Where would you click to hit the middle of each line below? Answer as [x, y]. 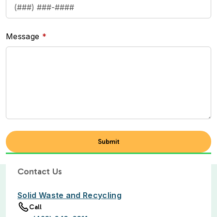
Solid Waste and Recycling [70, 195]
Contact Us [40, 171]
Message [23, 36]
